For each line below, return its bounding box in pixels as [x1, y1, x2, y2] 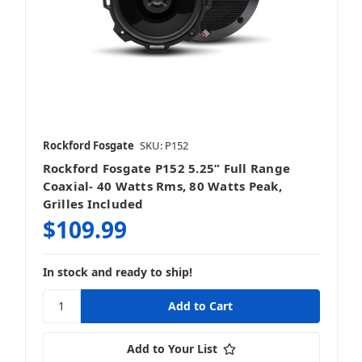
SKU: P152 [139, 137, 188, 153]
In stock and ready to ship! [42, 263, 192, 280]
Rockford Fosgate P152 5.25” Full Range [42, 159, 290, 176]
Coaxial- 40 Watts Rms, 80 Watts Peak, [42, 177, 282, 194]
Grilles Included [42, 195, 144, 212]
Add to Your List [126, 340, 217, 356]
